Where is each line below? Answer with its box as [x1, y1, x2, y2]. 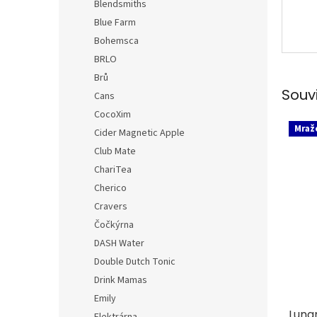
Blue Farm [94, 16, 136, 30]
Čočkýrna [94, 218, 134, 232]
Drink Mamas [94, 273, 147, 287]
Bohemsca [94, 34, 139, 48]
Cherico [94, 181, 127, 195]
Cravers [94, 200, 127, 214]
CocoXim [94, 108, 131, 122]
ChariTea [94, 163, 132, 177]
